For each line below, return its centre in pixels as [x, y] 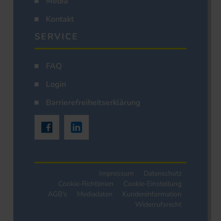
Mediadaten [95, 194]
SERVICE [56, 37]
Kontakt [60, 19]
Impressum [116, 174]
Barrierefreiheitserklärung [93, 103]
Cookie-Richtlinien [86, 184]
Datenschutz [163, 174]
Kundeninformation [152, 194]
